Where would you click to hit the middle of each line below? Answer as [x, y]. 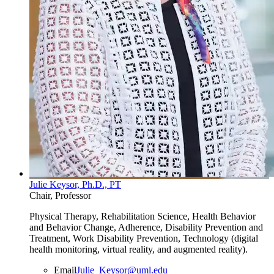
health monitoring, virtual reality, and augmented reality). [139, 250]
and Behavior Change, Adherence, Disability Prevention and [146, 228]
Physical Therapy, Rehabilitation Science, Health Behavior [143, 217]
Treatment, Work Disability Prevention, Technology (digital [144, 239]
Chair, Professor [60, 196]
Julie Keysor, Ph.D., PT [75, 185]
